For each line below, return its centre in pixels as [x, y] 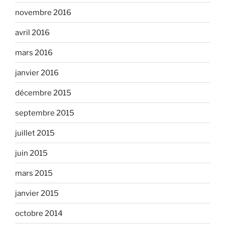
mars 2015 [34, 173]
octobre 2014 [39, 213]
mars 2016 [34, 52]
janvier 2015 [37, 193]
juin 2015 [31, 153]
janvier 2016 [37, 73]
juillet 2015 [35, 133]
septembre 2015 [45, 113]
